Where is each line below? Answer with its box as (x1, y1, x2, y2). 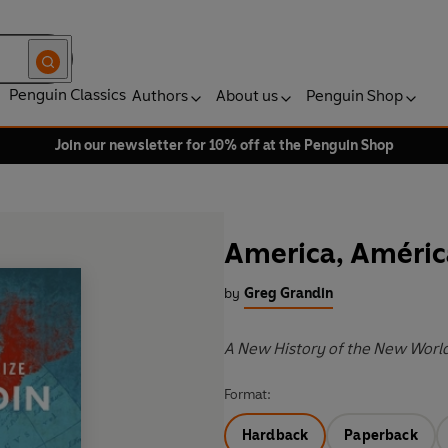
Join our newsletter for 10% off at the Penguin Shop (54, 137, 394, 154)
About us (216, 86, 278, 105)
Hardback (242, 427, 309, 445)
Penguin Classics (9, 85, 126, 104)
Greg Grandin (244, 285, 333, 303)
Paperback (344, 427, 418, 445)
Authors (132, 86, 188, 105)
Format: (224, 386, 271, 404)
